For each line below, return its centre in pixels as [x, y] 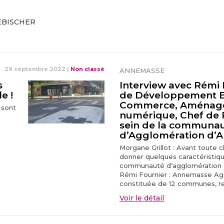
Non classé [87, 69]
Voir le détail [142, 198]
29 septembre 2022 [35, 69]
